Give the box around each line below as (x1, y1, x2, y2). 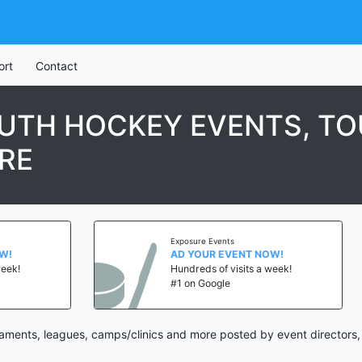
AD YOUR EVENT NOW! (122, 247, 236, 260)
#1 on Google (122, 276, 183, 289)
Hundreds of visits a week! (122, 262, 244, 275)
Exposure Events (122, 236, 187, 246)
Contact (35, 59, 78, 73)
